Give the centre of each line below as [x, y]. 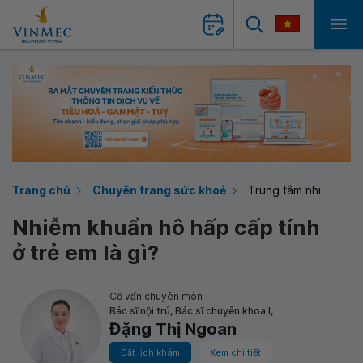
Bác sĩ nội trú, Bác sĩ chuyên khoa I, [191, 311]
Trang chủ [41, 190]
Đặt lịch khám [150, 352]
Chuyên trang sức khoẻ [159, 190]
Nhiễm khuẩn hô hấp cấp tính [166, 227]
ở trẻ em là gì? [85, 252]
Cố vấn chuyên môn [156, 296]
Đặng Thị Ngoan [173, 329]
